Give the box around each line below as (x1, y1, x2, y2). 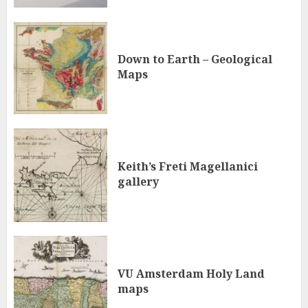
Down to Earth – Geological (118, 51, 272, 67)
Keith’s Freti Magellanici (118, 158, 258, 174)
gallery (118, 173, 159, 189)
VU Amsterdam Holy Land (118, 265, 265, 281)
